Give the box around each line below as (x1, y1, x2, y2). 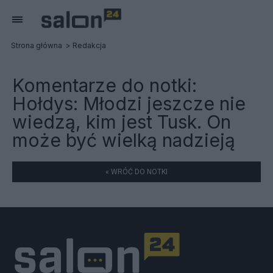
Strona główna (11, 41, 62, 50)
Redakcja (73, 41, 106, 50)
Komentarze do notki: (12, 74, 197, 96)
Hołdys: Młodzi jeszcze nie (12, 93, 246, 115)
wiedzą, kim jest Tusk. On (12, 111, 231, 133)
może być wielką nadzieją (12, 129, 235, 151)
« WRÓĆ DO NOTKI (105, 168, 168, 176)
